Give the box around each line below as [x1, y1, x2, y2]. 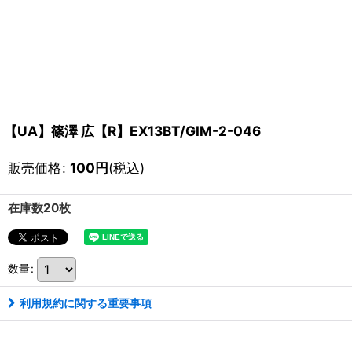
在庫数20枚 [8, 200, 71, 216]
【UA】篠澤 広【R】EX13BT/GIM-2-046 [4, 123, 261, 140]
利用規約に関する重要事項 [20, 296, 152, 310]
